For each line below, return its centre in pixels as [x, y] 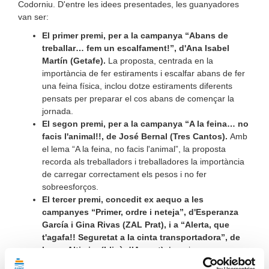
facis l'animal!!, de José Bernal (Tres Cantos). [136, 136]
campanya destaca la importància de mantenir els [137, 262]
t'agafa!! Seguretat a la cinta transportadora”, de [141, 237]
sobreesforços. [70, 187]
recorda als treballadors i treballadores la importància [143, 162]
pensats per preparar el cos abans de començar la [138, 98]
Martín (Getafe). [74, 61]
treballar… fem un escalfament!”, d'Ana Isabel [136, 48]
